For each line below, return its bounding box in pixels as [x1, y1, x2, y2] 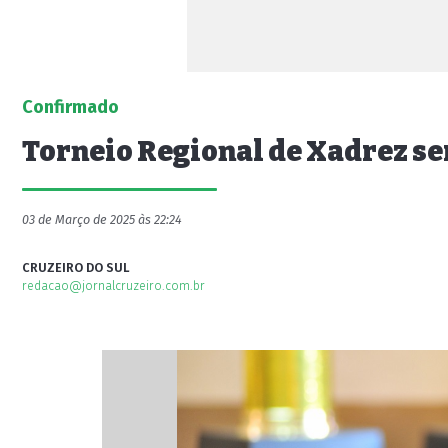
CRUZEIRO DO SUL [22, 260, 130, 275]
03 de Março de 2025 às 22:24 [22, 212, 182, 227]
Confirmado [22, 96, 119, 118]
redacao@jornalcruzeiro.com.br [22, 278, 205, 293]
